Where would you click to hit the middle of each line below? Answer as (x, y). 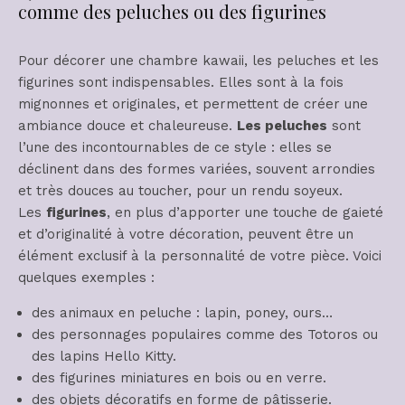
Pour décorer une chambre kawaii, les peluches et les (198, 61)
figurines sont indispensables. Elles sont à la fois (181, 83)
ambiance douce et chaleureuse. (127, 126)
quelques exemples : (86, 278)
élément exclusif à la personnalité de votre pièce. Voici (200, 256)
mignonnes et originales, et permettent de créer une (193, 104)
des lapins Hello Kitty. (104, 357)
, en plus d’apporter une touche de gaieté (245, 213)
